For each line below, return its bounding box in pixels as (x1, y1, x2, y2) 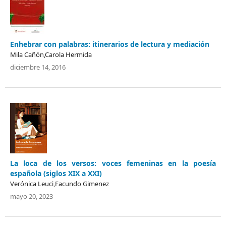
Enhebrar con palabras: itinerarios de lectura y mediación (10, 39, 209, 49)
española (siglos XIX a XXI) (10, 168, 102, 178)
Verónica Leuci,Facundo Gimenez (10, 179, 109, 188)
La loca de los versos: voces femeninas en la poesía (10, 158, 216, 168)
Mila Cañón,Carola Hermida (10, 49, 92, 59)
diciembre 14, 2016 (10, 62, 66, 72)
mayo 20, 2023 (10, 191, 53, 201)
